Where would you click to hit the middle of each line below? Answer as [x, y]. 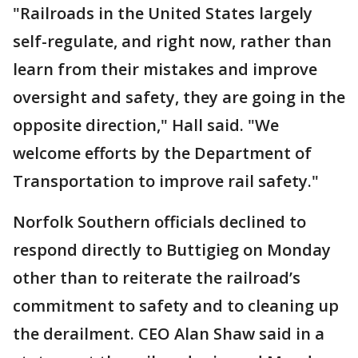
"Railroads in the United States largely [163, 14]
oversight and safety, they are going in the [179, 97]
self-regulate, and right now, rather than [172, 42]
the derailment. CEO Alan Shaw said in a [169, 334]
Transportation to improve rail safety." [166, 181]
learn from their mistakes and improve [165, 70]
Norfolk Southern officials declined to [159, 222]
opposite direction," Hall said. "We [146, 125]
